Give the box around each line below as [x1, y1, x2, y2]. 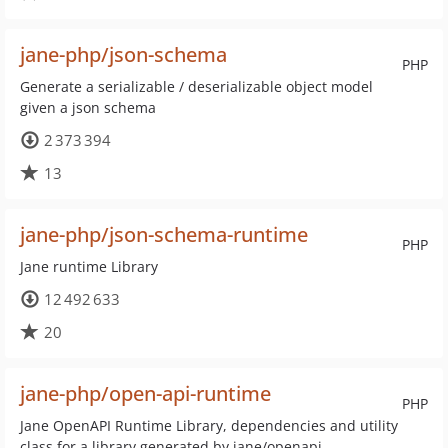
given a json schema [20, 98, 156, 117]
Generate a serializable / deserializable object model [20, 77, 373, 96]
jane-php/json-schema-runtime [20, 221, 308, 248]
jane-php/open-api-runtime [20, 380, 271, 407]
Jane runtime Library [20, 257, 158, 276]
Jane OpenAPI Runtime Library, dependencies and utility [20, 416, 398, 435]
